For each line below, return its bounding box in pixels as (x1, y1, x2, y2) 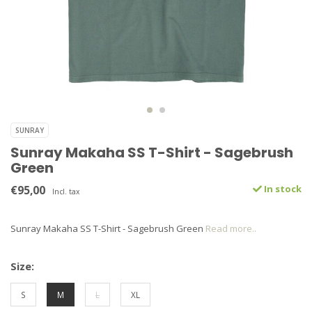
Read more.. (205, 222, 256, 235)
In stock (262, 182, 302, 195)
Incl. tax (52, 187, 79, 196)
